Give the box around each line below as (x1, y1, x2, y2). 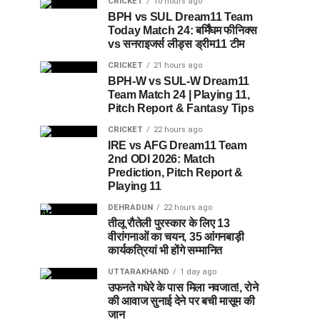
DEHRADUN (108, 202, 153, 212)
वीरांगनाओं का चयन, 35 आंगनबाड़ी (108, 230, 244, 243)
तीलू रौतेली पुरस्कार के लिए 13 (108, 216, 230, 229)
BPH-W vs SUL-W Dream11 (108, 74, 249, 87)
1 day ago (180, 266, 216, 276)
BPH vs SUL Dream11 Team (108, 10, 253, 23)
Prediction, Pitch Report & (108, 166, 243, 179)
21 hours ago (154, 60, 202, 70)
